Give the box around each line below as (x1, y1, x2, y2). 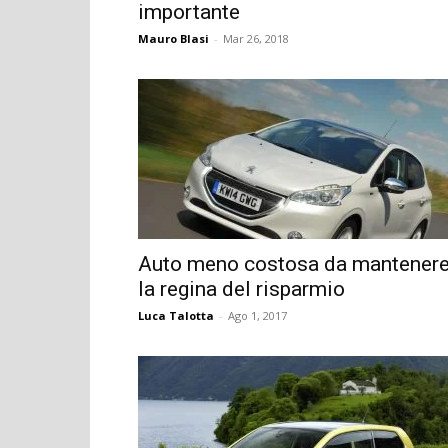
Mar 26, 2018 (223, 30, 289, 46)
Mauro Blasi (138, 30, 209, 46)
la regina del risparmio (138, 276, 345, 301)
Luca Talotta (138, 307, 214, 323)
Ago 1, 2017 (228, 307, 287, 323)
